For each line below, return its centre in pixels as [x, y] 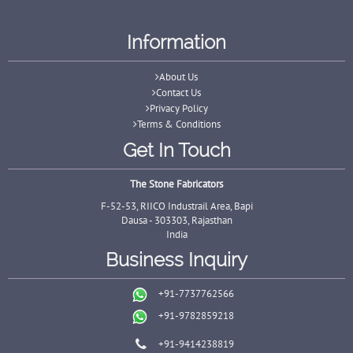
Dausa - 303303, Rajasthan [176, 220]
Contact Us [178, 93]
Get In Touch [176, 150]
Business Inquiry [176, 260]
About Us [178, 77]
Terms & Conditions [178, 124]
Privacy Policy [178, 108]
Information [176, 42]
